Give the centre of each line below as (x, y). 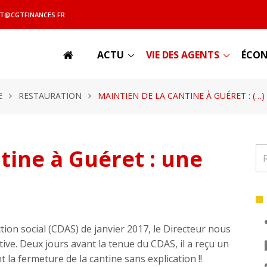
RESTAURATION (50, 96)
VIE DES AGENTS (183, 55)
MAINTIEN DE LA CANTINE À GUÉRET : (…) (181, 96)
